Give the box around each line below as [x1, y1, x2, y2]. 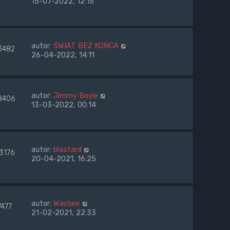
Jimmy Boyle [53, 91, 98, 101]
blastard [53, 145, 82, 155]
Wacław [53, 199, 80, 208]
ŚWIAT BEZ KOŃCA [53, 41, 119, 51]
